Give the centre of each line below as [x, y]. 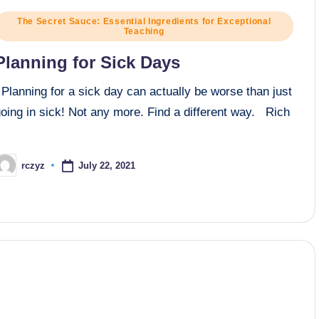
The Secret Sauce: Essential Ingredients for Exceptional [144, 22]
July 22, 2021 [107, 165]
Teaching [144, 32]
